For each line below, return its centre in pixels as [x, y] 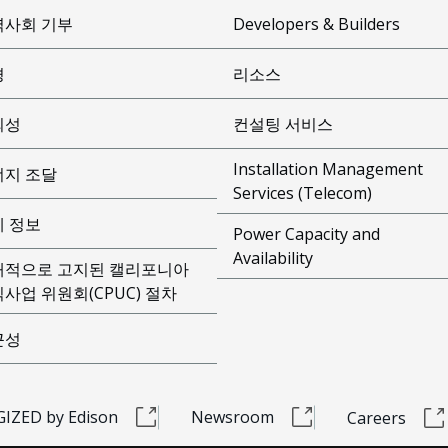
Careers [376, 418]
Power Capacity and [306, 234]
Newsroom [232, 417]
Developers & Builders [316, 23]
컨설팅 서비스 [282, 123]
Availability [272, 258]
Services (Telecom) [302, 193]
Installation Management [327, 169]
